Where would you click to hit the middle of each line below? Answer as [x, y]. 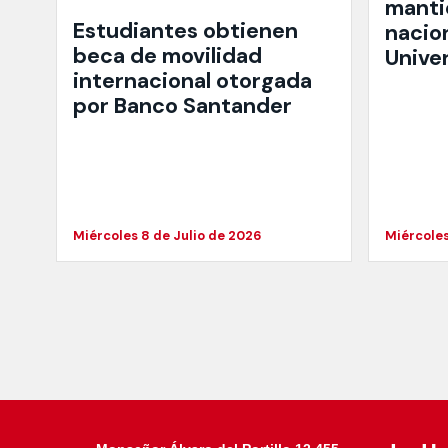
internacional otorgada [192, 81]
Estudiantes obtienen [185, 31]
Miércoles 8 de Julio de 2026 [167, 236]
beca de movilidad [167, 56]
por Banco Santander [182, 106]
